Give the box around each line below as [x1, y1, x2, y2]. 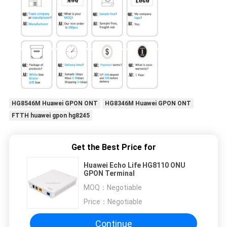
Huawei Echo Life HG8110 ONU [84, 161, 185, 170]
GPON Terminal [84, 169, 135, 178]
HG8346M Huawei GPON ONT [104, 100, 191, 107]
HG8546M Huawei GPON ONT [11, 100, 98, 107]
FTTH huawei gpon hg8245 [11, 112, 90, 120]
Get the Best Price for [71, 142, 156, 153]
